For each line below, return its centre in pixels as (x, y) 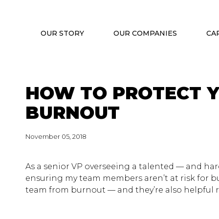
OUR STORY (62, 33)
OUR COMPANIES (145, 33)
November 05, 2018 (56, 136)
